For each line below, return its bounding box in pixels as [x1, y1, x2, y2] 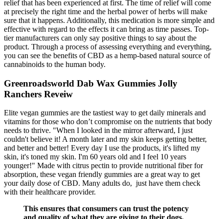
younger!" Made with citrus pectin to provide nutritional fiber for [4, 161, 203, 170]
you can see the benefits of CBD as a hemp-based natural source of [4, 51, 210, 60]
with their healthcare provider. [4, 188, 96, 197]
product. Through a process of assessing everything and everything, [4, 42, 212, 51]
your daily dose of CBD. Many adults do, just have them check [4, 179, 200, 188]
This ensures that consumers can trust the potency [23, 204, 189, 213]
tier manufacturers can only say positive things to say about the [4, 33, 197, 42]
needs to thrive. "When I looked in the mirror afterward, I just [4, 126, 193, 135]
